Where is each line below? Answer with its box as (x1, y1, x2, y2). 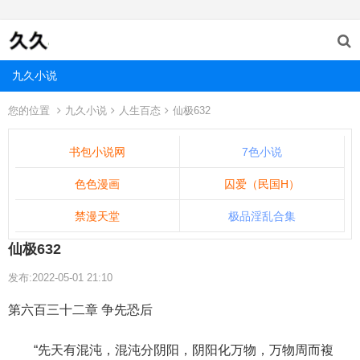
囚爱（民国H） (224, 178, 300, 190)
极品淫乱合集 (228, 210, 296, 223)
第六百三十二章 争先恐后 (8, 303, 153, 317)
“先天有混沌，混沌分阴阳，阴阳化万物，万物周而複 (8, 343, 333, 357)
